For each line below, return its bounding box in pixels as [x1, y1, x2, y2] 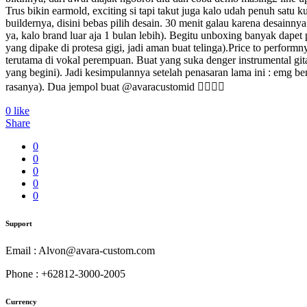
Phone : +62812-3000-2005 [5, 267, 125, 280]
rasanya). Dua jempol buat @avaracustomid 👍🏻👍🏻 [5, 80, 225, 93]
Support [5, 219, 32, 228]
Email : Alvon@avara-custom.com [5, 244, 155, 256]
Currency [5, 297, 37, 306]
